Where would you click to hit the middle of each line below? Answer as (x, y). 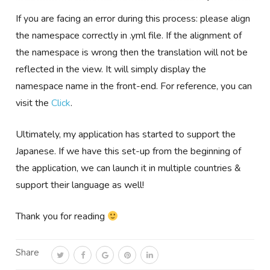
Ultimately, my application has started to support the (126, 135)
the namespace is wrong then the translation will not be (132, 53)
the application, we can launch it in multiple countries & (129, 168)
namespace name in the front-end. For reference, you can (134, 86)
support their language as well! (80, 185)
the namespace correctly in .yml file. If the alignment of (129, 36)
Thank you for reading (62, 217)
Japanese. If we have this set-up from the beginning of (129, 152)
